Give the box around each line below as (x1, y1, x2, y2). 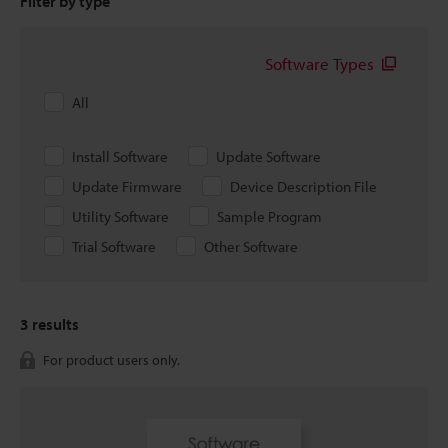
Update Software (216, 147, 321, 166)
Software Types (265, 53, 374, 74)
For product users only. (43, 351, 180, 369)
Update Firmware (72, 177, 182, 196)
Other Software (204, 237, 298, 256)
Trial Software (72, 237, 156, 256)
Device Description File (230, 177, 377, 196)
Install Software (72, 147, 168, 166)
